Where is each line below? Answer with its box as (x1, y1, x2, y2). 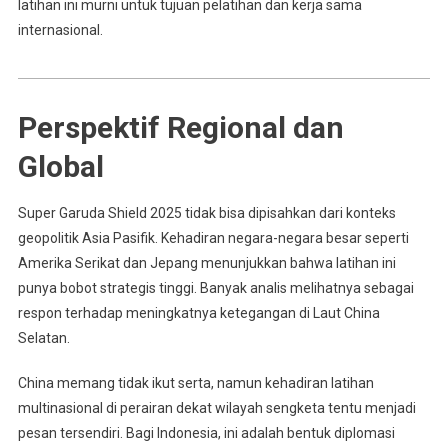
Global (17, 148, 104, 184)
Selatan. (17, 329, 70, 346)
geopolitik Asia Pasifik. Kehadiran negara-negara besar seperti (17, 229, 409, 246)
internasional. (17, 21, 103, 38)
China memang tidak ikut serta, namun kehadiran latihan (17, 374, 374, 391)
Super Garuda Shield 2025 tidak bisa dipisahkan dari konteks (17, 204, 396, 221)
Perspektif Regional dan (17, 109, 344, 145)
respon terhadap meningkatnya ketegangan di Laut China (17, 304, 380, 321)
